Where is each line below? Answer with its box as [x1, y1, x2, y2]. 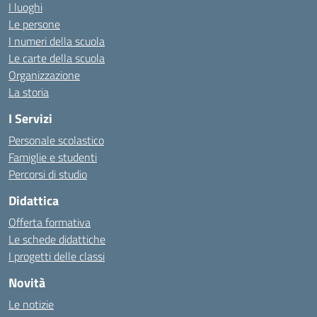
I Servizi [8, 109, 52, 128]
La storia [8, 83, 49, 100]
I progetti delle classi [8, 248, 105, 265]
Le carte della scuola [8, 50, 105, 67]
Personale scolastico [8, 132, 104, 149]
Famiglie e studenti [8, 149, 97, 166]
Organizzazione [8, 67, 80, 83]
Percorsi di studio [8, 166, 87, 183]
